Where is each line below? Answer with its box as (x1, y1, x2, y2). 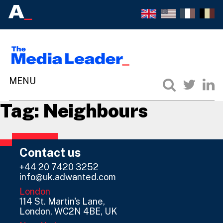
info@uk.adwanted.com (19, 171, 116, 182)
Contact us (19, 145, 81, 159)
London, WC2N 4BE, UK (19, 206, 117, 217)
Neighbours (43, 100, 148, 121)
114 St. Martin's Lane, (19, 196, 105, 207)
